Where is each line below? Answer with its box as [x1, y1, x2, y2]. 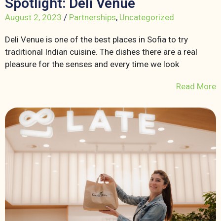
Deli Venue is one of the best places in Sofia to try [5, 35, 188, 45]
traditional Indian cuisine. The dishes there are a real [5, 47, 197, 57]
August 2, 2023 [5, 12, 62, 23]
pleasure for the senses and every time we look [5, 59, 179, 70]
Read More [176, 81, 216, 92]
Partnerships [69, 12, 116, 23]
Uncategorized [119, 12, 174, 23]
